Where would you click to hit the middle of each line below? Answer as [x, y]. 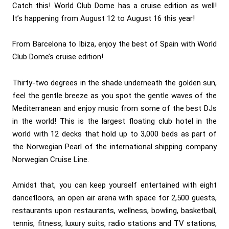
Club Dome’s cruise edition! [58, 57]
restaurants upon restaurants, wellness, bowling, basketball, [114, 211]
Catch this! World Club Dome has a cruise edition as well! [114, 6]
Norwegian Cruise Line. [51, 159]
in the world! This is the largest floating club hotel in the [114, 121]
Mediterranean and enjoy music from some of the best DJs [114, 108]
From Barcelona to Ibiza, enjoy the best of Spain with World [114, 44]
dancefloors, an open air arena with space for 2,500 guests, [114, 198]
